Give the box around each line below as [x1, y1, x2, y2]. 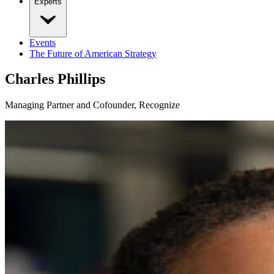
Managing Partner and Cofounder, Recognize [5, 100, 180, 111]
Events [29, 37, 56, 48]
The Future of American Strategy [29, 48, 157, 59]
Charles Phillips [5, 71, 105, 87]
